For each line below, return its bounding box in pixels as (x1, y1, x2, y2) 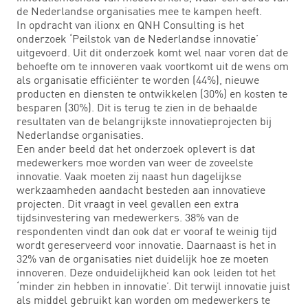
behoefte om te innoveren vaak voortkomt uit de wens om (16, 58, 289, 73)
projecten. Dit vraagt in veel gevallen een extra (16, 196, 239, 210)
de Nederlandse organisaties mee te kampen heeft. (16, 3, 262, 18)
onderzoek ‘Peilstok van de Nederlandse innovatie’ (16, 31, 258, 45)
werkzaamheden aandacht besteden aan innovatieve (16, 182, 265, 197)
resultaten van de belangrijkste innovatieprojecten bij (16, 113, 272, 128)
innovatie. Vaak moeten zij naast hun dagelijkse (16, 168, 241, 183)
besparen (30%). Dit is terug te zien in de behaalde (16, 100, 257, 114)
